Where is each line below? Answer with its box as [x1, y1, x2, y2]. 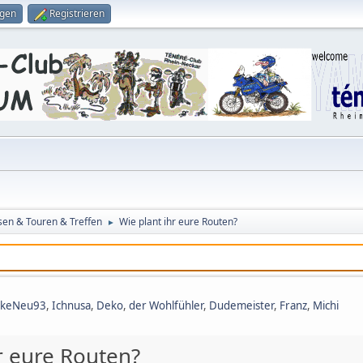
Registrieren [49, 6, 105, 20]
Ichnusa [52, 298, 91, 313]
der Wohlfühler [129, 298, 203, 313]
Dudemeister [209, 298, 274, 313]
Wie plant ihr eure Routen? [119, 215, 237, 228]
